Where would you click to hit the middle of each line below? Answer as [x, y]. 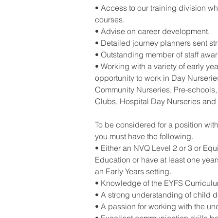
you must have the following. [144, 136]
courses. [110, 19]
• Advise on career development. [152, 31]
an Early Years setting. [133, 171]
